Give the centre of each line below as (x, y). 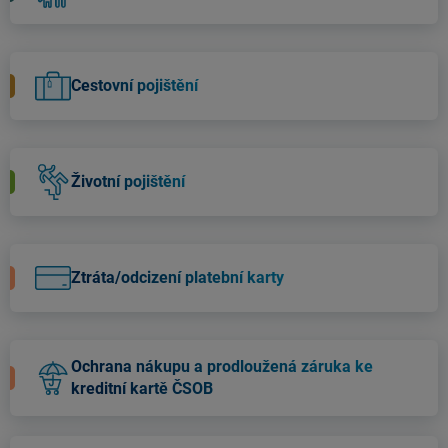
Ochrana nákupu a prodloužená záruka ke (222, 366)
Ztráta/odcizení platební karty (177, 277)
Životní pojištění (128, 181)
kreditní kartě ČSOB (142, 388)
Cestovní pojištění (134, 85)
